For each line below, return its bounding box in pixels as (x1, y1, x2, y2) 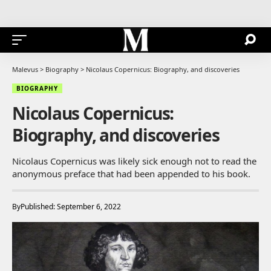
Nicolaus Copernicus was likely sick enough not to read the (12, 154, 256, 167)
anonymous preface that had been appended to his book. (12, 167, 250, 180)
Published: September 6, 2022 (21, 201, 121, 212)
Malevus (12, 64, 38, 74)
